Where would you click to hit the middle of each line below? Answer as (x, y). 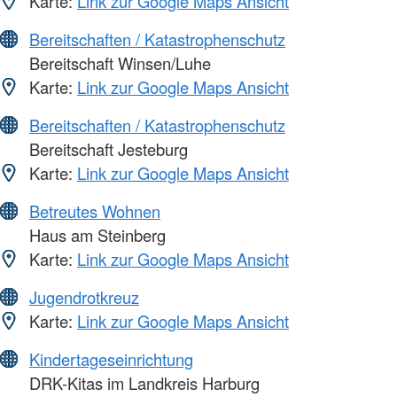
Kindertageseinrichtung (111, 359)
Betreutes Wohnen (95, 211)
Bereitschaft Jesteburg (106, 149)
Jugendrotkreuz (84, 297)
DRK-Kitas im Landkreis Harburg (142, 383)
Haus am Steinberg (95, 235)
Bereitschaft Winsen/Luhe (118, 63)
